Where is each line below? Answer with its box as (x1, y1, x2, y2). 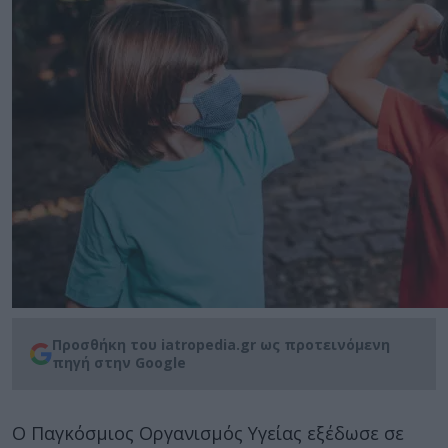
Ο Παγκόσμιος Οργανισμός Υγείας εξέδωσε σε (12, 421, 404, 445)
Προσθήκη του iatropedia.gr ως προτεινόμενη (52, 335, 390, 354)
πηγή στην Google (52, 353, 186, 372)
